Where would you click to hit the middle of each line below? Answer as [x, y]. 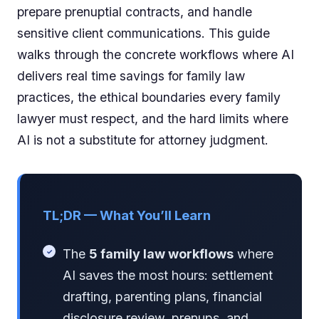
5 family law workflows [161, 254]
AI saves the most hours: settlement [168, 276]
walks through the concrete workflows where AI [156, 55]
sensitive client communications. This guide [143, 33]
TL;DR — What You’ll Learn [127, 215]
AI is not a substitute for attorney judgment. [143, 140]
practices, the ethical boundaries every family [149, 98]
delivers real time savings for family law [131, 76]
